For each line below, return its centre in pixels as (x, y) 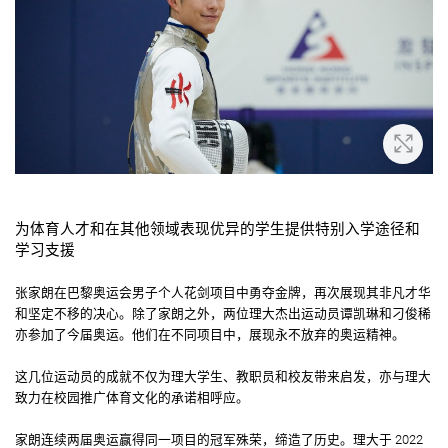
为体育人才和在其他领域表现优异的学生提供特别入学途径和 (217, 228)
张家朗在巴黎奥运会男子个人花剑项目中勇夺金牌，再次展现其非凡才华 (223, 292)
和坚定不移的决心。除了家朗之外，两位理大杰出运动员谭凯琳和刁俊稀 (223, 313)
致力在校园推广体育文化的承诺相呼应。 (132, 397)
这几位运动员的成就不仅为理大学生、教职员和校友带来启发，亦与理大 (223, 376)
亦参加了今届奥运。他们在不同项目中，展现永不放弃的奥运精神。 (210, 334)
